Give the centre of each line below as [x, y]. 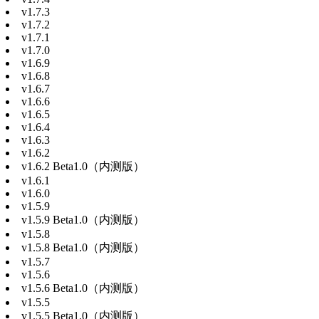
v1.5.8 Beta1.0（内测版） [83, 247]
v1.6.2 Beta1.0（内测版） [83, 166]
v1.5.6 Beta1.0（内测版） [83, 288]
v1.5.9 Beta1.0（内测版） [83, 219]
